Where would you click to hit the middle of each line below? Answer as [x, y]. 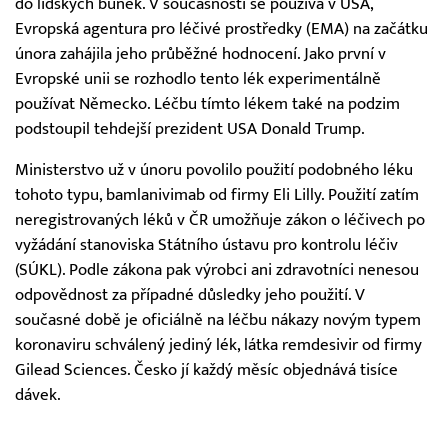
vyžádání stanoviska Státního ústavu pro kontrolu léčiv [206, 245]
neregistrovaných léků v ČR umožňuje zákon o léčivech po [220, 220]
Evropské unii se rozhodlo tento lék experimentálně [198, 78]
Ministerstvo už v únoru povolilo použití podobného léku [214, 170]
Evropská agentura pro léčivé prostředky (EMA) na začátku [221, 28]
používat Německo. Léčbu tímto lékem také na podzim [207, 103]
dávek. [38, 395]
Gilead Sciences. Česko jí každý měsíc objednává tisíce [206, 370]
